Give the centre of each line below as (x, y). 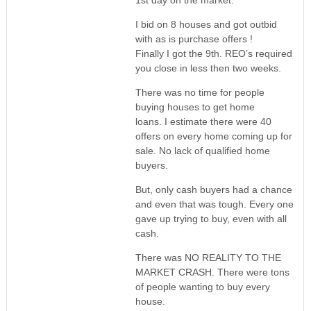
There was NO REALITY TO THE (208, 258)
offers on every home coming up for (213, 136)
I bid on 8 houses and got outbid (206, 25)
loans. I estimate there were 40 (203, 122)
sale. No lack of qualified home (202, 151)
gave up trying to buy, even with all (211, 219)
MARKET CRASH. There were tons (212, 272)
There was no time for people (200, 93)
